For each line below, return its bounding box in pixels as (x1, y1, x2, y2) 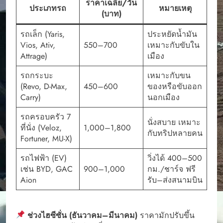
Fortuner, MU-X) (20, 132, 72, 144)
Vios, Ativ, (20, 39, 55, 51)
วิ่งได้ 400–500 (147, 152, 202, 164)
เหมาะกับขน (147, 69, 191, 81)
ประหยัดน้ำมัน (147, 28, 197, 40)
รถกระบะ (20, 69, 53, 81)
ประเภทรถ (29, 2, 66, 14)
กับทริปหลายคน (147, 127, 203, 139)
